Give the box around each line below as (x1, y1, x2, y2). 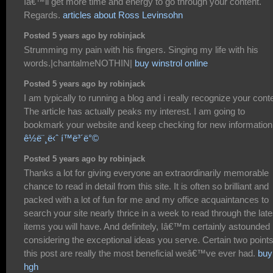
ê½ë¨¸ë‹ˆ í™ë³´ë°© (24, 133, 99, 144)
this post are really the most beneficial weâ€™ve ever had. (24, 248, 258, 259)
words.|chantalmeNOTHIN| (24, 58, 135, 68)
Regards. (24, 9, 63, 20)
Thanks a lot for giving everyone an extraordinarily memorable (24, 168, 269, 179)
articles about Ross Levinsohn (63, 9, 183, 20)
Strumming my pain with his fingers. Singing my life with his (24, 44, 258, 55)
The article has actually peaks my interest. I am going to (24, 106, 245, 117)
